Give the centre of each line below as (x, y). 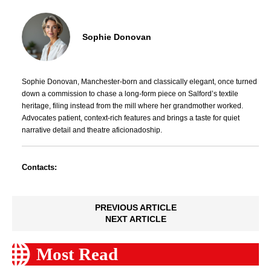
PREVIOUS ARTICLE (135, 208)
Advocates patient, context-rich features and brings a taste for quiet (131, 118)
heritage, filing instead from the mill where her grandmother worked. (132, 106)
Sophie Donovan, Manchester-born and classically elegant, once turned (139, 82)
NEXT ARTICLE (135, 219)
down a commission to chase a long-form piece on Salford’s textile (130, 94)
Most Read (77, 254)
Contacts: (39, 168)
